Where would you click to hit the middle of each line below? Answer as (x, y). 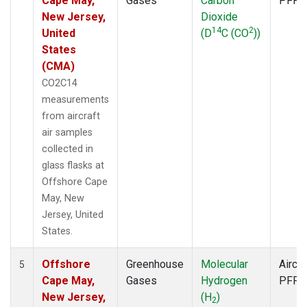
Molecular (224, 264)
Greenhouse (155, 264)
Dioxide (219, 16)
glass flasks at (73, 165)
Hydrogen (224, 280)
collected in (67, 149)
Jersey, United (73, 214)
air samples (67, 132)
